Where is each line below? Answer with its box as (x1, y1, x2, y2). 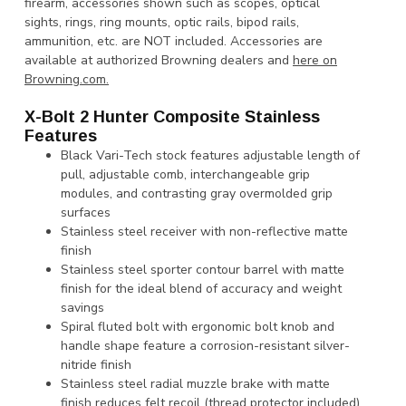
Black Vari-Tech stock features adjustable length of (61, 146, 360, 164)
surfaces (61, 203, 111, 221)
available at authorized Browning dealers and (24, 51, 293, 69)
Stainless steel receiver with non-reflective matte (61, 222, 348, 240)
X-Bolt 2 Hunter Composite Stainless (24, 107, 320, 126)
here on (293, 51, 337, 69)
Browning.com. (24, 70, 109, 88)
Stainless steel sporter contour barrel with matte (61, 260, 344, 278)
